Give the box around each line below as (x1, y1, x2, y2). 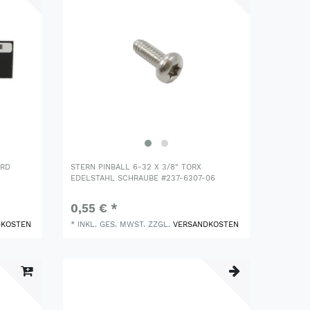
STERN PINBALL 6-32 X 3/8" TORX (71, 162, 202, 172)
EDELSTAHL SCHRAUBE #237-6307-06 (71, 173, 216, 183)
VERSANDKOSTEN (173, 219, 239, 229)
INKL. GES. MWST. (77, 219, 146, 229)
